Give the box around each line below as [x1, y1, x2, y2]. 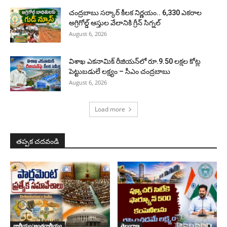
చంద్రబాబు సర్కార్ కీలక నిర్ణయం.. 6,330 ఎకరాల [69, 8, 202, 17]
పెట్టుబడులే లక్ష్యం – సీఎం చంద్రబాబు [69, 67, 170, 75]
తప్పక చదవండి [16, 137, 59, 145]
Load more [95, 104, 125, 113]
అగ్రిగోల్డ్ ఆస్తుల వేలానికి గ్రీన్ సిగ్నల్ [69, 18, 161, 27]
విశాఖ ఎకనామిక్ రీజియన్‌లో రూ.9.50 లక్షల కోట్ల [69, 57, 201, 65]
